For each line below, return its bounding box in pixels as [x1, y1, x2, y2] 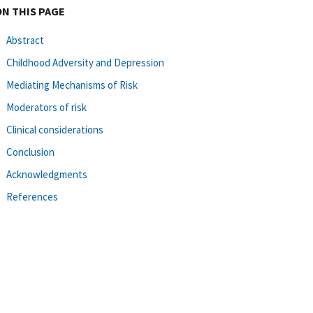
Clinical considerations [6, 122, 103, 136]
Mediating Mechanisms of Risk [6, 78, 138, 92]
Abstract [6, 33, 44, 47]
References [6, 189, 58, 203]
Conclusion [6, 145, 54, 159]
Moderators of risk [6, 100, 87, 114]
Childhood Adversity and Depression [6, 55, 164, 69]
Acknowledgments [6, 167, 87, 181]
